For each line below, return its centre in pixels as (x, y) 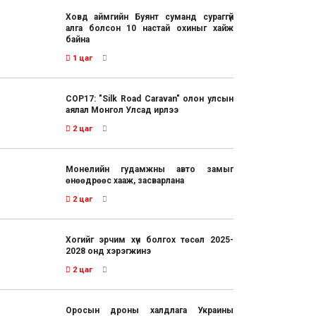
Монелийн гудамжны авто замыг (149, 170)
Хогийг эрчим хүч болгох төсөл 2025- (149, 240)
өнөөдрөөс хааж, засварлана (124, 181)
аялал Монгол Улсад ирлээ (122, 110)
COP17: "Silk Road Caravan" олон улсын (149, 99)
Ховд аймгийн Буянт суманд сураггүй (149, 17)
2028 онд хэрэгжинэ (108, 251)
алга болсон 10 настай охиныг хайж (149, 29)
